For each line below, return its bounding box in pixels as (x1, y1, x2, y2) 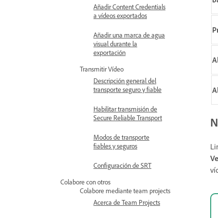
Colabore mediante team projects (80, 186, 170, 195)
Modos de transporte (93, 133, 149, 141)
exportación (93, 48, 126, 56)
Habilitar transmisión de (93, 105, 157, 113)
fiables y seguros (93, 142, 137, 150)
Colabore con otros (60, 178, 110, 186)
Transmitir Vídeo (80, 65, 124, 73)
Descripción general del (93, 76, 156, 85)
